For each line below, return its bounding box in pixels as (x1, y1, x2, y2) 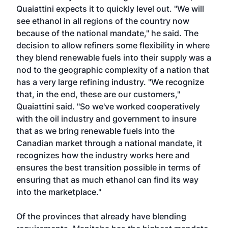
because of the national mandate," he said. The (16, 28, 198, 38)
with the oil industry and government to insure (16, 113, 196, 124)
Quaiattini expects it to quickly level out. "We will (16, 4, 204, 14)
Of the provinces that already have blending (16, 211, 186, 221)
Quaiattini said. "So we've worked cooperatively (16, 101, 200, 111)
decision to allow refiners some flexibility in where (16, 40, 210, 50)
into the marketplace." (16, 187, 101, 197)
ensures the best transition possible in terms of (16, 162, 201, 173)
